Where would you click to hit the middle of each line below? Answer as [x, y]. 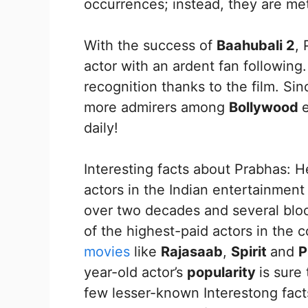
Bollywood [265, 108]
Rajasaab [192, 252]
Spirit [251, 252]
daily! [101, 128]
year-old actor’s [135, 273]
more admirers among [156, 108]
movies [107, 252]
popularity [223, 273]
